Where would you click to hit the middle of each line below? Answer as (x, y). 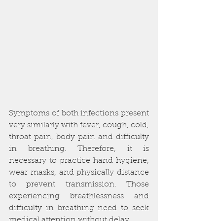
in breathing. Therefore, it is (79, 149)
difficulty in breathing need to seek (79, 208)
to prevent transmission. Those (79, 185)
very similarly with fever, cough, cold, (79, 126)
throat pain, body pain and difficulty (79, 137)
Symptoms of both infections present (79, 114)
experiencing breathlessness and (79, 197)
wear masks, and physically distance (79, 173)
